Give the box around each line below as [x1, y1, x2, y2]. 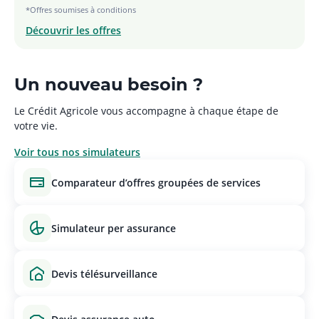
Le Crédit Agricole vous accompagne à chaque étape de [14, 104, 278, 117]
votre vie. [14, 119, 58, 132]
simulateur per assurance [57, 221, 176, 235]
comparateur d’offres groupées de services [58, 175, 261, 189]
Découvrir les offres [26, 23, 121, 37]
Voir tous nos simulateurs [14, 145, 140, 159]
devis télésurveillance [58, 266, 157, 281]
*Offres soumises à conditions [26, 4, 136, 15]
